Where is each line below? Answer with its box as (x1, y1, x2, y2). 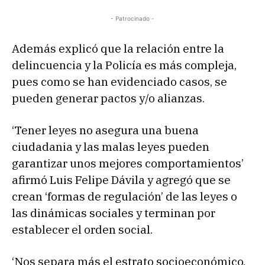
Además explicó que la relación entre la (12, 41, 224, 56)
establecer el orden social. (12, 222, 153, 237)
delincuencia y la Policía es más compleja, (12, 58, 237, 73)
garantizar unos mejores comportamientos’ (12, 156, 244, 171)
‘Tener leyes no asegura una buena (12, 123, 199, 138)
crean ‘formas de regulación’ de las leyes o (12, 189, 237, 204)
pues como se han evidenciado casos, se (12, 75, 227, 89)
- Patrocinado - (111, 15, 154, 22)
